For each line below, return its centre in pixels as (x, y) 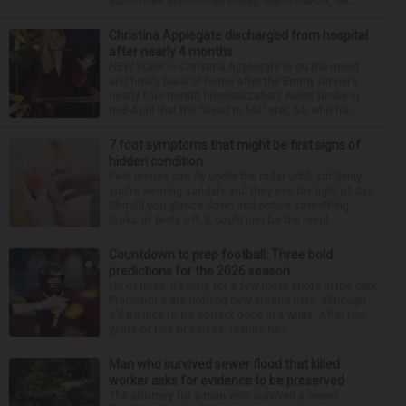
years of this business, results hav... (201, 329)
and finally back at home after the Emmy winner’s (233, 81)
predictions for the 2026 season (199, 271)
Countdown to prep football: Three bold (221, 254)
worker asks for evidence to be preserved (227, 380)
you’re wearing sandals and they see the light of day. (242, 190)
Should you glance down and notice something (229, 205)
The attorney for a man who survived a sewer (223, 395)
